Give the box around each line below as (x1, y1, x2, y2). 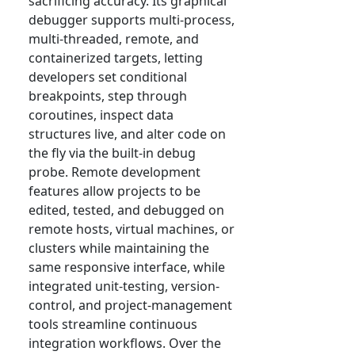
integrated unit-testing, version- (29, 277, 219, 296)
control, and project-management (29, 296, 232, 315)
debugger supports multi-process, (29, 11, 235, 29)
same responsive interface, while (29, 258, 225, 277)
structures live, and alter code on (29, 125, 226, 143)
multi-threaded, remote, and (29, 30, 199, 48)
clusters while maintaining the (29, 239, 209, 258)
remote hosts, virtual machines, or (29, 220, 235, 239)
